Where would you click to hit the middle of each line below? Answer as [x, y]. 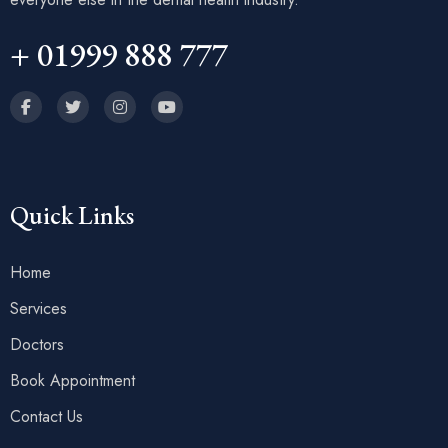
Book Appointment [72, 381]
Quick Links [72, 215]
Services [38, 309]
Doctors [37, 345]
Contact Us [46, 417]
